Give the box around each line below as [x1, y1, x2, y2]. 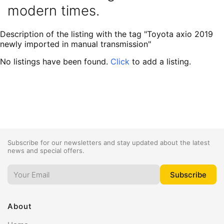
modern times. [7, 2, 99, 19]
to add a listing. [129, 56, 191, 66]
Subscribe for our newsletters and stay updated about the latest [7, 138, 210, 146]
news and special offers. [7, 146, 84, 154]
